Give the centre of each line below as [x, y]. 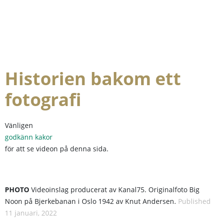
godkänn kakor [29, 137]
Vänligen [19, 125]
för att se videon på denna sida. [57, 149]
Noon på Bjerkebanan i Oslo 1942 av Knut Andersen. [91, 201]
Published [194, 201]
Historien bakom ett [93, 78]
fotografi [43, 99]
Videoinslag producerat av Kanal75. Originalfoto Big [114, 190]
